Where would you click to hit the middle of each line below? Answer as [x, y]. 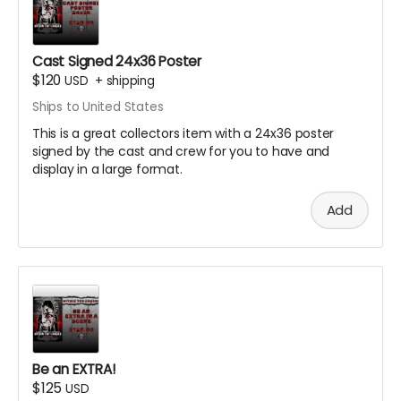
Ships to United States [98, 107]
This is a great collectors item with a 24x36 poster [183, 134]
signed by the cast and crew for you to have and [181, 152]
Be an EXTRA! [74, 369]
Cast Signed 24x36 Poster [117, 62]
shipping [130, 81]
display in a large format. [107, 170]
